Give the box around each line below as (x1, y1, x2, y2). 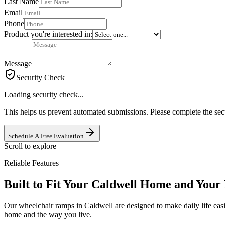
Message (4, 59, 32, 68)
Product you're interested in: (4, 30, 92, 39)
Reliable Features (4, 159, 59, 168)
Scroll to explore (4, 142, 56, 151)
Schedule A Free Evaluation (8, 132, 84, 140)
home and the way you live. (4, 210, 92, 219)
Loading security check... (4, 90, 84, 99)
